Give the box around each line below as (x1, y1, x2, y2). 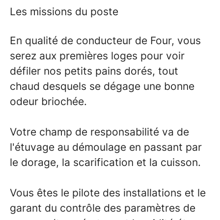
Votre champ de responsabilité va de (10, 126, 189, 138)
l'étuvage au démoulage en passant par (10, 141, 202, 153)
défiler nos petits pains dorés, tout (10, 65, 178, 77)
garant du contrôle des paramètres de (10, 202, 195, 214)
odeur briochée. (10, 95, 87, 108)
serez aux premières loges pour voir (10, 50, 185, 62)
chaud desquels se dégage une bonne (10, 80, 194, 92)
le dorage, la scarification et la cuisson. (10, 156, 201, 168)
